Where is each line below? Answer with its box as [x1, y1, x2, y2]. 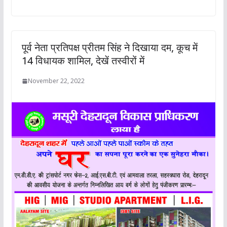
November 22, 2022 [27, 77, 85, 86]
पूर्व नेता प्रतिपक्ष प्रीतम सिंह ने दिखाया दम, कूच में [21, 41, 198, 55]
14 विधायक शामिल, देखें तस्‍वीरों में [21, 54, 144, 68]
